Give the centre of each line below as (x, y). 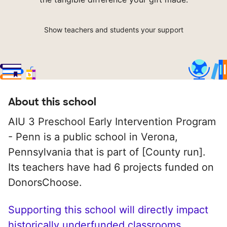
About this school (52, 102)
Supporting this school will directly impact (108, 210)
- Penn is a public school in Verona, (93, 137)
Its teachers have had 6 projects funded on (111, 167)
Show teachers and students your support (113, 30)
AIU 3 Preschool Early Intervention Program (112, 122)
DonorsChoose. (45, 183)
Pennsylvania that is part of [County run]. (107, 152)
